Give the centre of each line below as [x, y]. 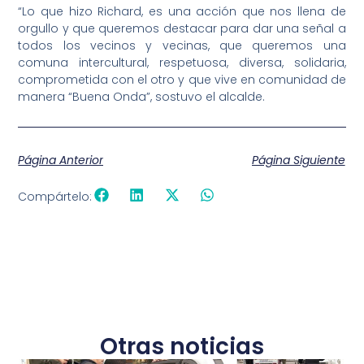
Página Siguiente [298, 160]
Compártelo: [55, 196]
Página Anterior [61, 160]
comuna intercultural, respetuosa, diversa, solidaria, [182, 63]
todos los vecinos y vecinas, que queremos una [182, 45]
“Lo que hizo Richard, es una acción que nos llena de [182, 11]
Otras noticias [182, 346]
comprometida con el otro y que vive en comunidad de [182, 80]
